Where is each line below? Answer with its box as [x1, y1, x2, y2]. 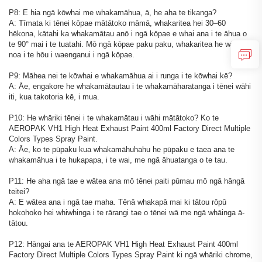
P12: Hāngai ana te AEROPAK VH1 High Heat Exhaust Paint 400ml [9, 240, 238, 249]
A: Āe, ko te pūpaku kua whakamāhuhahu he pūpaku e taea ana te [9, 145, 235, 154]
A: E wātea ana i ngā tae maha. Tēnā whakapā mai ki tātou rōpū [9, 198, 226, 207]
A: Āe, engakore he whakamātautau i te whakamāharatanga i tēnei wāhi [9, 82, 251, 91]
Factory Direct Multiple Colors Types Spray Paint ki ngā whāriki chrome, [9, 250, 253, 260]
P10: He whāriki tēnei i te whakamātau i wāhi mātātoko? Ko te [9, 113, 219, 123]
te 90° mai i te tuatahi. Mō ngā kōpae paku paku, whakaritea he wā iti [9, 40, 243, 49]
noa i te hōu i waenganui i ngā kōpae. [9, 50, 135, 60]
